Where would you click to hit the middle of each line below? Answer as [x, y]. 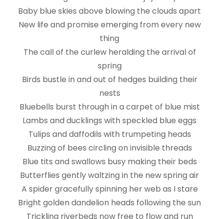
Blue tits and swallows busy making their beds [109, 162]
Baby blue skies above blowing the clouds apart [109, 11]
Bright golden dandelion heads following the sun [109, 203]
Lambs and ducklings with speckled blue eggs [109, 121]
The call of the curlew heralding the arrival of [109, 52]
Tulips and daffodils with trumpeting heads [109, 134]
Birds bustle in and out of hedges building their [109, 80]
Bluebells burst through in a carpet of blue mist [109, 107]
